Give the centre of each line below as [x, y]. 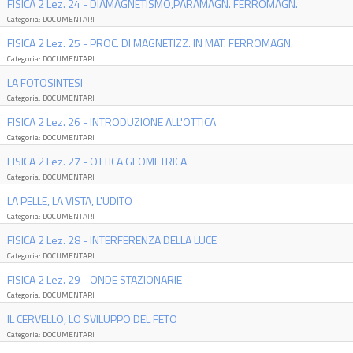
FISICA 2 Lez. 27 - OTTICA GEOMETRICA [97, 161]
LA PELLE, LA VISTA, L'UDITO [69, 201]
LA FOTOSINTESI [45, 82]
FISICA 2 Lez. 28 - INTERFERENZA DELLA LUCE [111, 240]
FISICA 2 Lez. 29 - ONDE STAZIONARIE [94, 279]
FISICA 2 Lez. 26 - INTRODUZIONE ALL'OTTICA [111, 122]
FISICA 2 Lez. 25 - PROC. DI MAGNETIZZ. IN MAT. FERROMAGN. [150, 43]
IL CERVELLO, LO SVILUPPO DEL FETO [92, 319]
